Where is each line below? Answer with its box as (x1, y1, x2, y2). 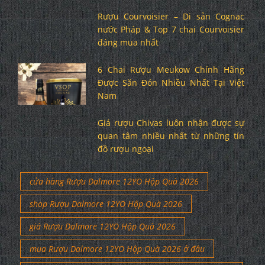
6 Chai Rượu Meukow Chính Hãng (97, 63, 244, 75)
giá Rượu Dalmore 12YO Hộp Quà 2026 (30, 220, 176, 232)
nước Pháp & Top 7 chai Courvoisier (97, 23, 244, 35)
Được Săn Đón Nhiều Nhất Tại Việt (97, 76, 244, 88)
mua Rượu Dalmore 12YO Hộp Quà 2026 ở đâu (30, 243, 205, 254)
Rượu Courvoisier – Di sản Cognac (97, 10, 244, 22)
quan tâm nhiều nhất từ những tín (97, 130, 244, 141)
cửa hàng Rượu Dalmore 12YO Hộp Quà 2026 (30, 175, 199, 187)
